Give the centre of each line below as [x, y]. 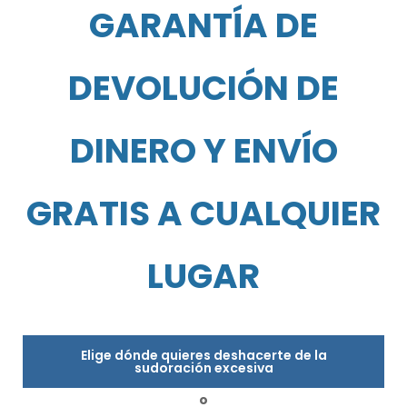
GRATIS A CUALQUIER [203, 213]
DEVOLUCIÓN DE [203, 88]
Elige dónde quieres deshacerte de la [203, 355]
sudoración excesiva [203, 367]
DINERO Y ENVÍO [203, 150]
